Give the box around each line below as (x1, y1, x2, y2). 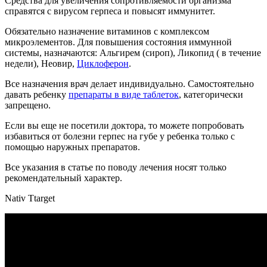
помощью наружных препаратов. (5, 142, 140, 153)
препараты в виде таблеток (69, 89, 179, 100)
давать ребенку (5, 89, 69, 100)
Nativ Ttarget (5, 193, 55, 204)
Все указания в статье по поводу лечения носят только (5, 162, 226, 173)
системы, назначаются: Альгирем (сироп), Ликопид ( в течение (5, 48, 261, 58)
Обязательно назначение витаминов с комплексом (5, 26, 209, 37)
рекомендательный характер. (5, 173, 122, 184)
